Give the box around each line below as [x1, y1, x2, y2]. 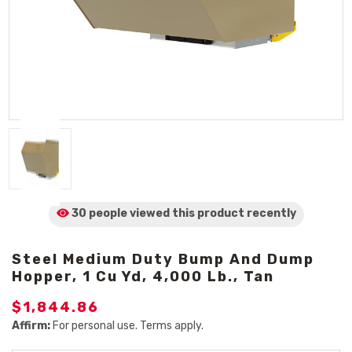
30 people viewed [71, 207, 170, 220]
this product [169, 207, 247, 220]
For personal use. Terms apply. [50, 319, 203, 332]
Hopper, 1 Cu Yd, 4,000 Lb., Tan [12, 268, 274, 285]
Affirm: [12, 319, 50, 332]
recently [246, 207, 296, 220]
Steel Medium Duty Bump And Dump [12, 251, 314, 268]
